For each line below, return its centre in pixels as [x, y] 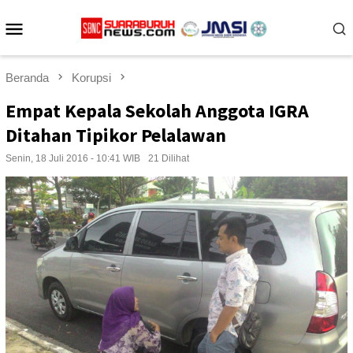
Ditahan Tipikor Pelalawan [116, 136]
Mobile [58, 48]
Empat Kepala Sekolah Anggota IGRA [157, 111]
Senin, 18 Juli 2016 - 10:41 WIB [73, 159]
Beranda [27, 78]
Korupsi [91, 78]
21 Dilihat [169, 159]
